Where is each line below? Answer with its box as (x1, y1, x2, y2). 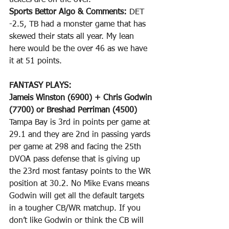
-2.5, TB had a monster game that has (9, 20, 148, 29)
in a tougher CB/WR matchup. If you (9, 204, 143, 213)
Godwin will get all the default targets (9, 192, 147, 201)
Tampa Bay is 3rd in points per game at (9, 119, 152, 127)
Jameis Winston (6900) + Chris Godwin (9, 94, 154, 103)
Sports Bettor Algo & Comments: (9, 8, 127, 17)
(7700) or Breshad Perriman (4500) (9, 106, 137, 115)
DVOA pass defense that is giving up (9, 155, 143, 164)
